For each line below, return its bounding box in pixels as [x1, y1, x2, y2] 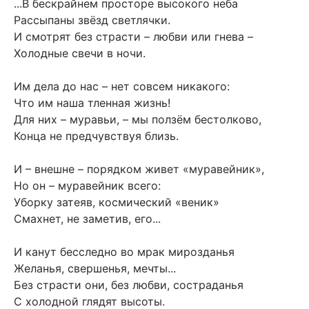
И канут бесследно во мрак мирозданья [14, 244, 235, 259]
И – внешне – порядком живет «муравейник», [14, 161, 264, 176]
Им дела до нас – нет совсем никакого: [14, 79, 230, 93]
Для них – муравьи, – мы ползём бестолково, [14, 112, 261, 126]
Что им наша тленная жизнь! [14, 95, 170, 110]
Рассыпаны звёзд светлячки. [14, 12, 170, 27]
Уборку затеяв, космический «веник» [14, 195, 219, 209]
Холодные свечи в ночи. [14, 46, 146, 60]
